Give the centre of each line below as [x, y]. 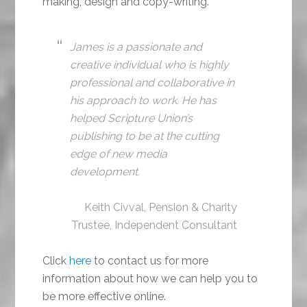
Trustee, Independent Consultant [154, 225]
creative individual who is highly [150, 65]
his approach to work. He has [144, 101]
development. [105, 172]
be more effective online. [105, 297]
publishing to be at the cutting [145, 136]
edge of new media [119, 154]
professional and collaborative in [152, 83]
